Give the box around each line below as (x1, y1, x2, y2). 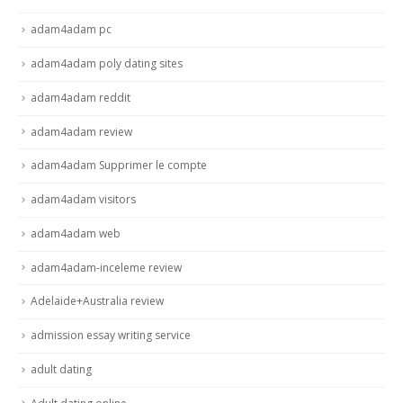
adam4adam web (31, 225, 121, 241)
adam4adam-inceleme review (31, 259, 182, 275)
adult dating (31, 361, 92, 377)
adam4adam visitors (31, 192, 136, 208)
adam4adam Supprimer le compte (31, 157, 207, 174)
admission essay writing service (31, 327, 191, 344)
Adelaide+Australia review (31, 293, 164, 309)
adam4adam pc (31, 22, 112, 38)
